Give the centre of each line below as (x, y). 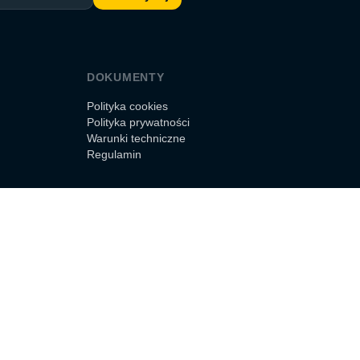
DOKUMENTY (126, 77)
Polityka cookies (127, 106)
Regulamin (114, 154)
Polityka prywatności (138, 122)
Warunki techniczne (136, 138)
